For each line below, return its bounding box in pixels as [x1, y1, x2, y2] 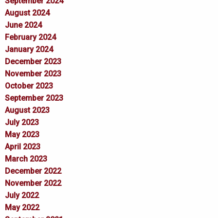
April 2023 [5, 142, 40, 151]
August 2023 [5, 105, 50, 115]
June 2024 [5, 20, 42, 30]
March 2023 [5, 154, 47, 163]
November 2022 [5, 178, 61, 188]
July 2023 [5, 117, 39, 127]
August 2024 [5, 8, 50, 18]
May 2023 [5, 129, 39, 139]
